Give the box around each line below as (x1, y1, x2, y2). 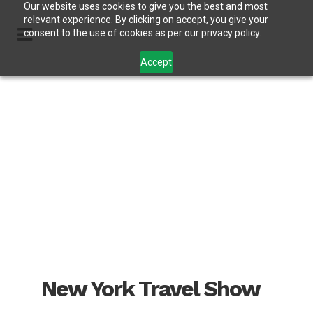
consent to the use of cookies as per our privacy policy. (23, 27, 261, 38)
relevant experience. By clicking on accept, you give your (23, 14, 268, 25)
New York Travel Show (41, 275, 260, 303)
